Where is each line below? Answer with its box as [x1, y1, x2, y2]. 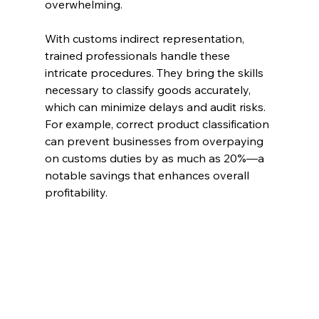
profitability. [44, 185, 108, 200]
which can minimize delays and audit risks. [44, 100, 268, 115]
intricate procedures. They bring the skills [44, 66, 266, 80]
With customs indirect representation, [44, 31, 247, 46]
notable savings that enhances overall [44, 168, 252, 183]
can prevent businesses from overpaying [44, 134, 266, 149]
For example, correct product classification [44, 117, 272, 132]
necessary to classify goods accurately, [44, 83, 253, 98]
